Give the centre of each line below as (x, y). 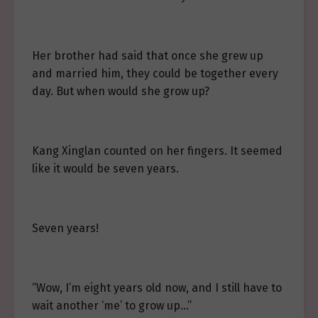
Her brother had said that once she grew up (148, 56)
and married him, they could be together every (155, 73)
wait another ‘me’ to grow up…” (112, 306)
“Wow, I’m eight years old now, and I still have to (157, 288)
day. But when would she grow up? (121, 91)
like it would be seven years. (105, 169)
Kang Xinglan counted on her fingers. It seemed (157, 151)
